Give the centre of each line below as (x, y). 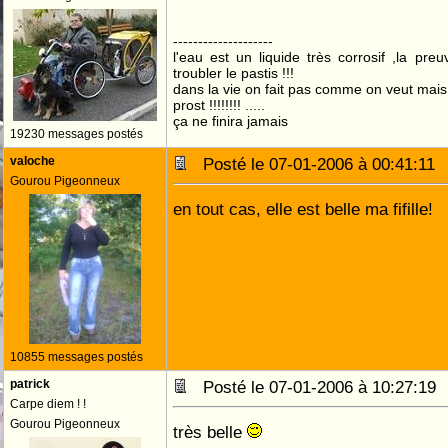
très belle (210, 432)
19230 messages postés (76, 134)
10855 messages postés (76, 357)
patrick (30, 384)
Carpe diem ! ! (48, 404)
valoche (32, 161)
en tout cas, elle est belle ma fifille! (303, 209)
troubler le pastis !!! (233, 73)
